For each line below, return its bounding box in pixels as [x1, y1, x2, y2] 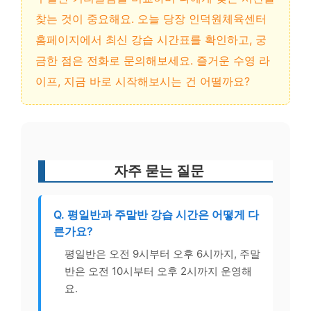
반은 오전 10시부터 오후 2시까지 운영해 [65, 264, 252, 278]
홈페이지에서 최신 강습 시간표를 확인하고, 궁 [35, 32, 267, 47]
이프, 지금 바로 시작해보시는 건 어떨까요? [35, 74, 250, 88]
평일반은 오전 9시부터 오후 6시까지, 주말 [65, 246, 260, 260]
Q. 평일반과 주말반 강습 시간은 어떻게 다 [53, 207, 259, 221]
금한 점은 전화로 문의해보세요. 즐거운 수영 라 [35, 53, 270, 67]
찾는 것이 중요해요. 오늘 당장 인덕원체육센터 [35, 11, 267, 26]
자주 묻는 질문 [114, 162, 204, 179]
